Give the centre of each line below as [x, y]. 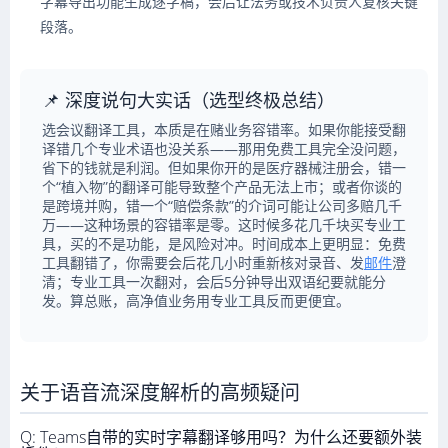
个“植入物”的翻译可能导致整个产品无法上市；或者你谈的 [222, 186]
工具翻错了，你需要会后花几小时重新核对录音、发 [203, 262]
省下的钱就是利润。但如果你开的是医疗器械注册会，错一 [224, 167]
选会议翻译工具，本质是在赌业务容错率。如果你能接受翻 [224, 129]
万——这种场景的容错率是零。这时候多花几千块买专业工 [224, 224]
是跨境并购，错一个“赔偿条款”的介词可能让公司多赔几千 [222, 205]
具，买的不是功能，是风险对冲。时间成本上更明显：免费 [224, 243]
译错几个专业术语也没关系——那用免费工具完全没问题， [224, 148]
